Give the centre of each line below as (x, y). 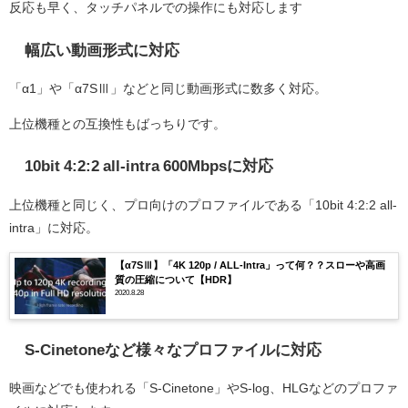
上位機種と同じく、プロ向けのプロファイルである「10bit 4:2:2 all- (203, 204)
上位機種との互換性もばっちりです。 (117, 124)
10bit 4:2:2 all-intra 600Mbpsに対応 (148, 166)
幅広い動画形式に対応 (102, 50)
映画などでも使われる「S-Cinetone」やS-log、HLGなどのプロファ (204, 388)
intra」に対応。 (54, 227)
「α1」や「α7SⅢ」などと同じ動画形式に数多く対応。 (168, 89)
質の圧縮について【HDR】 (176, 279)
